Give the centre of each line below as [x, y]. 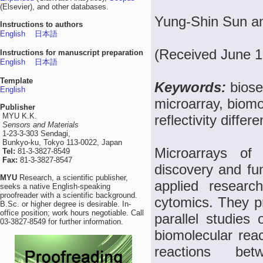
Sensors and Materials [41, 125]
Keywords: [192, 87]
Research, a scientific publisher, [73, 178]
